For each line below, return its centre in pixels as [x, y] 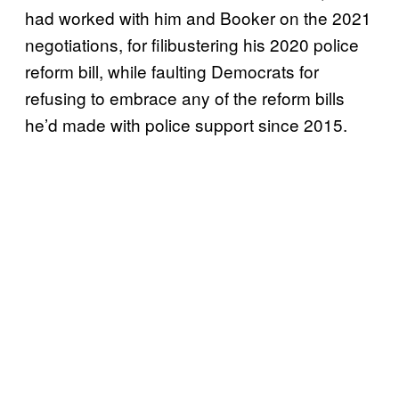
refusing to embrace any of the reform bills [185, 97]
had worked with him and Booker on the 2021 [198, 17]
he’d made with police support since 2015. [188, 124]
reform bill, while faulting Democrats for [172, 70]
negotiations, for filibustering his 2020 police [192, 44]
